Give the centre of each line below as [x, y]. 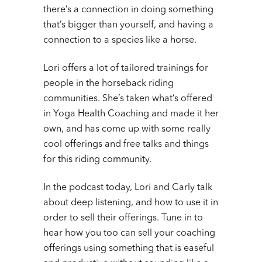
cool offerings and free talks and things [126, 144]
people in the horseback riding [108, 83]
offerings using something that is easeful [129, 248]
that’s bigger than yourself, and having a [128, 25]
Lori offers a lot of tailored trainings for [126, 68]
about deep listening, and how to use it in [131, 203]
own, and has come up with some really [127, 129]
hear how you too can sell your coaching [129, 233]
